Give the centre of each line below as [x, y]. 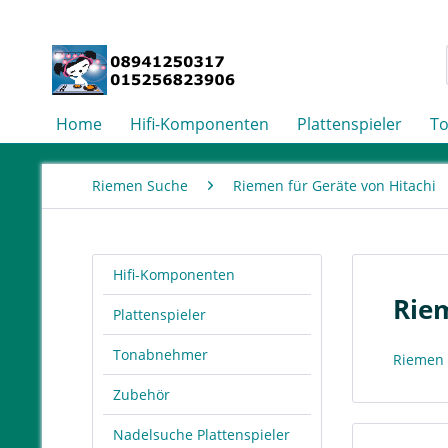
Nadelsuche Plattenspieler [201, 434]
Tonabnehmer [160, 354]
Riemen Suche [140, 185]
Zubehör [141, 394]
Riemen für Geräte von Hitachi [334, 185]
